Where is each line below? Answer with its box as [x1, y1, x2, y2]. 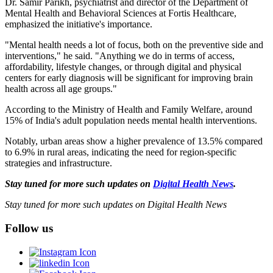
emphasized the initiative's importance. [5, 19, 155, 30]
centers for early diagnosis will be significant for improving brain [5, 73, 253, 83]
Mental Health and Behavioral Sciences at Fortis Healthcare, [5, 8, 236, 19]
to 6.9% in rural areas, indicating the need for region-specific [5, 147, 236, 158]
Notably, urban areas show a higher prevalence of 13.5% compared [5, 136, 263, 147]
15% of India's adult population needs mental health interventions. [5, 115, 257, 126]
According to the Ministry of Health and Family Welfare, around [5, 104, 252, 115]
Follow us [5, 221, 53, 235]
